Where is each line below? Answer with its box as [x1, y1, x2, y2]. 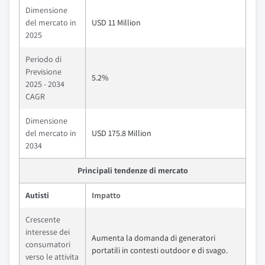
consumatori [25, 239, 70, 250]
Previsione [25, 66, 62, 77]
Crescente [25, 214, 60, 225]
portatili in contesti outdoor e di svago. [92, 245, 228, 256]
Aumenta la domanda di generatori [92, 232, 215, 243]
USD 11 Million [92, 17, 141, 28]
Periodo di [25, 54, 62, 64]
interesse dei [25, 227, 70, 237]
